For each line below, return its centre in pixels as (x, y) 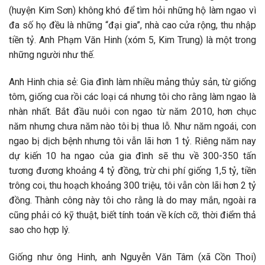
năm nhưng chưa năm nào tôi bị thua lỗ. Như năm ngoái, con (132, 126)
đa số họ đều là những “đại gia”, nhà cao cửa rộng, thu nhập (132, 25)
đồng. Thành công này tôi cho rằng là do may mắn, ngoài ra (132, 200)
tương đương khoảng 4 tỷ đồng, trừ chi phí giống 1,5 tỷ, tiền (132, 170)
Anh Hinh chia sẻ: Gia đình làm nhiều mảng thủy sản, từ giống (132, 82)
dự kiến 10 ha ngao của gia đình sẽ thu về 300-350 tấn (132, 156)
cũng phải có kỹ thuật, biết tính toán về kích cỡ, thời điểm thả (132, 215)
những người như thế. (52, 55)
